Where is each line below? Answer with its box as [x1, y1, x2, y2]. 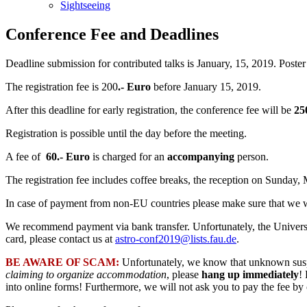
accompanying [167, 150, 237, 162]
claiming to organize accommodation [5, 268, 167, 280]
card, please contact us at [5, 232, 115, 245]
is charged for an [93, 150, 167, 162]
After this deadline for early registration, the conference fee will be [5, 103, 294, 116]
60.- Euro [46, 150, 93, 162]
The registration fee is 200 [5, 80, 118, 93]
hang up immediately [201, 268, 299, 280]
